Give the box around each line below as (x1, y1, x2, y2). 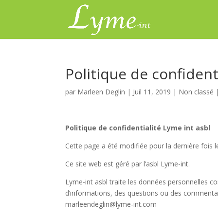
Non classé (179, 87, 214, 96)
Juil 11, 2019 (133, 87, 171, 96)
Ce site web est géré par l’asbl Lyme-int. (65, 159, 190, 168)
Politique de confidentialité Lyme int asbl (65, 123, 211, 132)
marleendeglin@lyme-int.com (65, 200, 157, 209)
